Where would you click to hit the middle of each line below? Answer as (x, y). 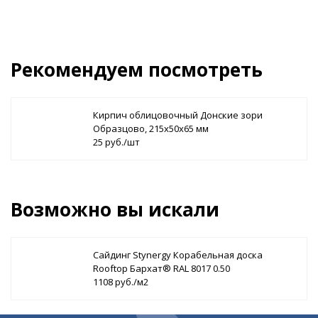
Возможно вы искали (115, 209)
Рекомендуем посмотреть (137, 69)
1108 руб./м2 (121, 281)
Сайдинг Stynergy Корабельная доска (178, 254)
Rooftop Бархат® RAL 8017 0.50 (161, 268)
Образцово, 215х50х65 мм (151, 128)
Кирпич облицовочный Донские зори (178, 115)
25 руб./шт (116, 142)
